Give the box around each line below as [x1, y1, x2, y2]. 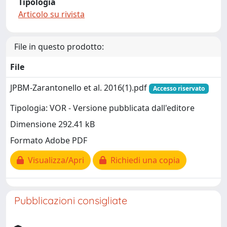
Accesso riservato [153, 84, 205, 93]
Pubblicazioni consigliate [14, 194, 127, 207]
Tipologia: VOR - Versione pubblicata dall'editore [10, 102, 195, 114]
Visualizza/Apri [24, 155, 84, 166]
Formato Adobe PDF [10, 135, 87, 146]
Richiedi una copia [106, 155, 180, 166]
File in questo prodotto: [14, 41, 104, 52]
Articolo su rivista [18, 9, 85, 20]
